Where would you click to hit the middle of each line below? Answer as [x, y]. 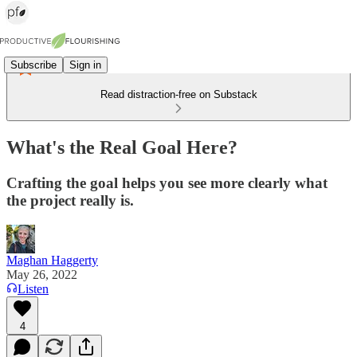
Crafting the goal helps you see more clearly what [167, 182]
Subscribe [33, 65]
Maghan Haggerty [52, 260]
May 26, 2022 [42, 274]
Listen [33, 288]
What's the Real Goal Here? [122, 147]
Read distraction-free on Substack [178, 94]
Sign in [85, 65]
